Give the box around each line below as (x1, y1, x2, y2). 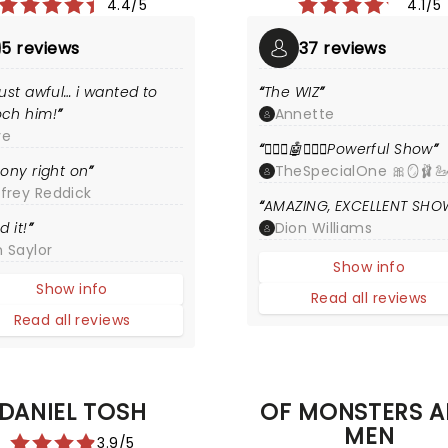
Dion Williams (274, 218, 373, 238)
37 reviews (298, 36, 387, 60)
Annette (274, 104, 335, 124)
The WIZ (264, 82, 320, 102)
